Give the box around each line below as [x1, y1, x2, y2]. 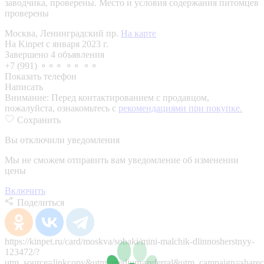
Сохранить [17, 114, 61, 125]
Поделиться [17, 197, 64, 207]
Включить [5, 185, 45, 196]
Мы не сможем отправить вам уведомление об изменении [5, 154, 239, 165]
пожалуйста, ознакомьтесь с [5, 103, 118, 113]
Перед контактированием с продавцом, [51, 92, 209, 103]
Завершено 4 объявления [5, 49, 104, 60]
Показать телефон [5, 71, 77, 81]
